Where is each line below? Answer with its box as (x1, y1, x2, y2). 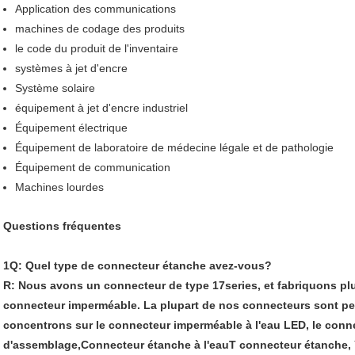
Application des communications (15, 2, 176, 15)
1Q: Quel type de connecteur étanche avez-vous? (3, 258, 272, 272)
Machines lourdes (15, 180, 104, 193)
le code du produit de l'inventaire (15, 41, 178, 55)
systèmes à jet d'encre (15, 61, 128, 74)
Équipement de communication (15, 160, 170, 174)
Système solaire (15, 81, 95, 94)
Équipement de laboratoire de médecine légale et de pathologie (15, 140, 334, 154)
